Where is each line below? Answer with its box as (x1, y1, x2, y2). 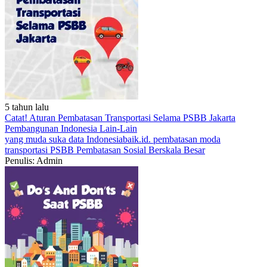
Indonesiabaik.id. (86, 134, 153, 144)
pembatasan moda (153, 134, 221, 144)
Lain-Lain (100, 123, 137, 133)
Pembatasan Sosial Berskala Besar (76, 145, 205, 155)
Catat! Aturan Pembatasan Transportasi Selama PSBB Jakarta (5, 113, 235, 123)
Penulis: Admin (5, 156, 63, 166)
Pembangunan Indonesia (5, 123, 100, 133)
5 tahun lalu (5, 102, 49, 112)
